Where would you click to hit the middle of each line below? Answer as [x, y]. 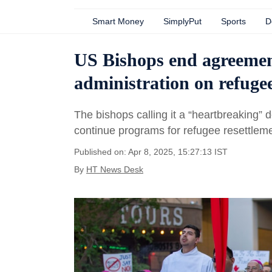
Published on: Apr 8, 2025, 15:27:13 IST [151, 152]
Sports [233, 21]
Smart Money [118, 21]
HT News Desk [115, 169]
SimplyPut [182, 21]
